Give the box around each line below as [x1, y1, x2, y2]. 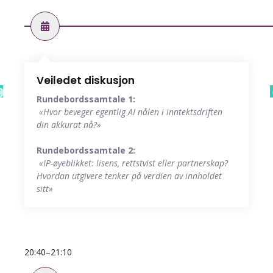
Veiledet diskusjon [37, 73, 135, 88]
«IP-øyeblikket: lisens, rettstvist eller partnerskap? [39, 157, 228, 169]
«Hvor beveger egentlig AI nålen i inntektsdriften [39, 106, 222, 118]
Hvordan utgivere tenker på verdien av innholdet [37, 170, 222, 182]
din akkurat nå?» [37, 119, 101, 131]
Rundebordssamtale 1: [37, 93, 135, 105]
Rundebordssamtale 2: [37, 144, 135, 157]
